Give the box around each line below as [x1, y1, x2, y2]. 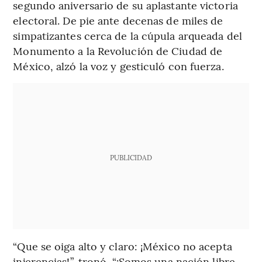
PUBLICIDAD [109, 152, 152, 162]
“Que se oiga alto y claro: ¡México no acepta [13, 238, 232, 253]
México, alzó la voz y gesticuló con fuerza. [13, 58, 224, 73]
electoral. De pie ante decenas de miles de [13, 12, 223, 27]
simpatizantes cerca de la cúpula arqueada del [13, 27, 242, 43]
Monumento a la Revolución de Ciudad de [13, 43, 223, 58]
